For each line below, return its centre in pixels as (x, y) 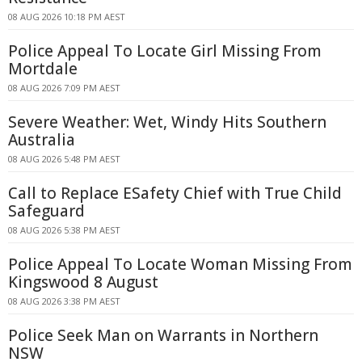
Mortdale (43, 69)
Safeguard (46, 211)
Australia (42, 140)
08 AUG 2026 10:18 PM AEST (67, 17)
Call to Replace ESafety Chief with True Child (175, 193)
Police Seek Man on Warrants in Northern (163, 335)
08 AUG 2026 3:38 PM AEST (64, 301)
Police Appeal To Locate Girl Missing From (165, 51)
